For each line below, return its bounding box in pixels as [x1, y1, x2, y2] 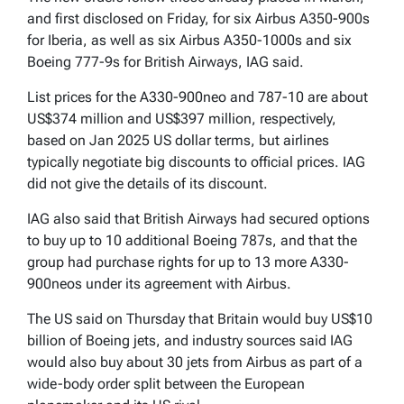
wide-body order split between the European [27, 374, 305, 392]
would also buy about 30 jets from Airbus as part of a [27, 353, 363, 371]
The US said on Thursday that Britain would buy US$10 [27, 309, 372, 327]
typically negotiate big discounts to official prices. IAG [27, 152, 365, 170]
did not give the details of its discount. [27, 174, 268, 192]
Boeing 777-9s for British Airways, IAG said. [27, 52, 304, 70]
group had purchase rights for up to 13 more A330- [27, 252, 349, 271]
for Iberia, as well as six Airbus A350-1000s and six [27, 31, 352, 49]
